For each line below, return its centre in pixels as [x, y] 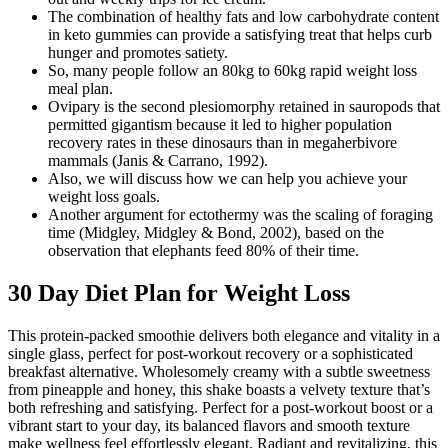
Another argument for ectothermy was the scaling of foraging [240, 215]
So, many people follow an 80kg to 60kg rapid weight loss [232, 71]
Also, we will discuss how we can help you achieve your [227, 179]
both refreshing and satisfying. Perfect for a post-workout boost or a [220, 407]
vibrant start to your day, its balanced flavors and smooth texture [209, 425]
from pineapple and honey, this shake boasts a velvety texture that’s [219, 389]
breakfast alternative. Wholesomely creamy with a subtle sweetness [219, 371]
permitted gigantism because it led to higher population [220, 125]
